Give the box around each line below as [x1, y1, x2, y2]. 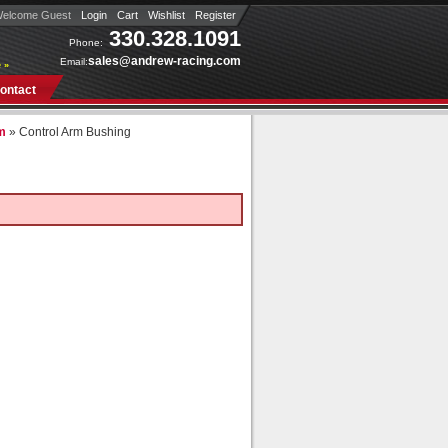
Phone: [69, 37, 103, 48]
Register [195, 9, 236, 21]
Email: [60, 56, 88, 67]
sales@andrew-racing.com [88, 54, 241, 68]
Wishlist [148, 9, 185, 21]
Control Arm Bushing [19, 125, 132, 139]
